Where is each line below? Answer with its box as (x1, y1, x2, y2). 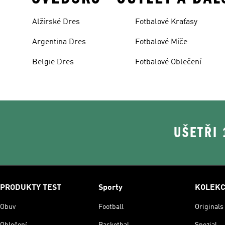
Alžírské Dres (32, 18, 80, 26)
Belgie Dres (32, 58, 74, 66)
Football (98, 203, 124, 210)
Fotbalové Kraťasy (135, 18, 198, 26)
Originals (195, 203, 223, 210)
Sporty (98, 183, 123, 192)
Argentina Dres (32, 38, 86, 46)
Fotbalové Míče (135, 38, 188, 46)
